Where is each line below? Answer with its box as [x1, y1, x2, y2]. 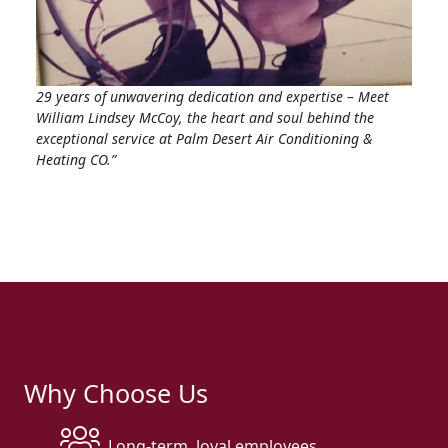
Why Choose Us [24, 375, 208, 410]
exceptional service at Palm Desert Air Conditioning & [36, 128, 372, 148]
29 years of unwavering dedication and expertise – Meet [36, 86, 389, 106]
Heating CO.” [36, 149, 116, 169]
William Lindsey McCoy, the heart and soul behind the [36, 107, 374, 127]
